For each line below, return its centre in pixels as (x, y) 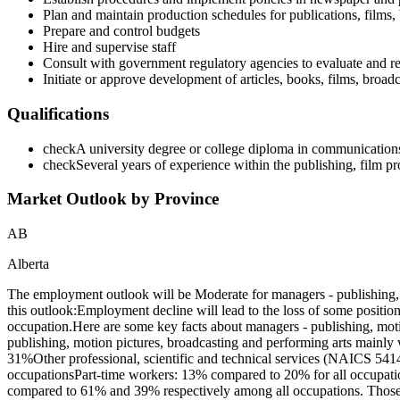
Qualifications (58, 113)
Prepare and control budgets (121, 31)
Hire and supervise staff (109, 47)
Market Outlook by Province (113, 199)
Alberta (28, 264)
